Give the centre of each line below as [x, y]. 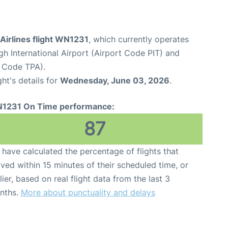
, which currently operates [139, 39]
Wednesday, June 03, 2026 [115, 80]
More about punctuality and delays [88, 192]
